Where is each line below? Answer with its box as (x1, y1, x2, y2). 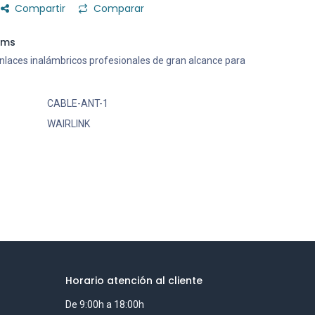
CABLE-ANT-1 (46, 98, 108, 109)
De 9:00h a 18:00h (65, 299, 145, 311)
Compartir (15, 1, 65, 15)
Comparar (94, 1, 144, 15)
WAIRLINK (46, 118, 90, 129)
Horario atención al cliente (65, 274, 203, 288)
